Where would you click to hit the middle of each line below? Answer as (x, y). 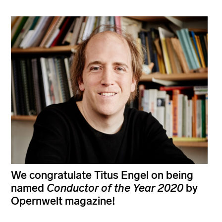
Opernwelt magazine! (63, 201)
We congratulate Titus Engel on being (102, 175)
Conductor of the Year (101, 188)
